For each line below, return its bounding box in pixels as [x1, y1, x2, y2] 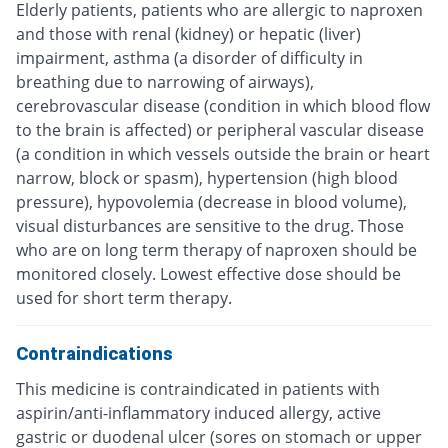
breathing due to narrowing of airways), [16, 71, 314, 94]
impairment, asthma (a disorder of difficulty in [16, 47, 363, 70]
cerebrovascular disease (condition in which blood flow [16, 95, 430, 118]
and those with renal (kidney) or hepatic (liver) [16, 23, 361, 46]
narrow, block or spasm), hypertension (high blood [16, 167, 398, 190]
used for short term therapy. [16, 287, 232, 310]
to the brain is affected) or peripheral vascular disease [16, 119, 424, 142]
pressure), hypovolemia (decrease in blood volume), [16, 191, 407, 214]
